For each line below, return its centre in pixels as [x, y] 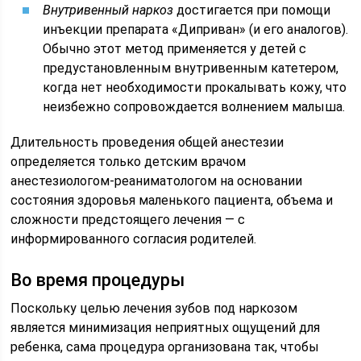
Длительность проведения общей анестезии [147, 142]
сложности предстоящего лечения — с [128, 220]
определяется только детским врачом [129, 162]
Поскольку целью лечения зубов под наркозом [154, 308]
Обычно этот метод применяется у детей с [175, 49]
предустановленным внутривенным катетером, [191, 68]
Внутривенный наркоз [108, 10]
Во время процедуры [98, 280]
